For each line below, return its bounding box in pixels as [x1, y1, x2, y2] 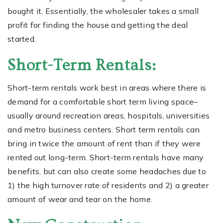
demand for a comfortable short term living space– [7, 96, 198, 107]
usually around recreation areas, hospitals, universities [7, 110, 210, 120]
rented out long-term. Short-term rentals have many [7, 152, 204, 162]
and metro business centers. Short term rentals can [7, 124, 200, 134]
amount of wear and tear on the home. [7, 194, 152, 204]
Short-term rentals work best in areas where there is [7, 82, 206, 93]
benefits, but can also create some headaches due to [7, 166, 206, 176]
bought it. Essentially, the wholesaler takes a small [7, 5, 199, 16]
